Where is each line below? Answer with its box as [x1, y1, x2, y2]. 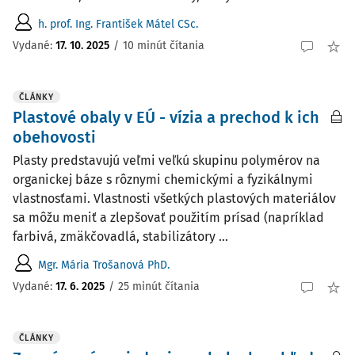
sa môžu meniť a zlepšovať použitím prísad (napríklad [13, 210, 324, 225]
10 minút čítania [123, 38, 204, 52]
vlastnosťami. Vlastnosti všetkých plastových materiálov [13, 191, 336, 206]
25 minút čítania [118, 279, 200, 293]
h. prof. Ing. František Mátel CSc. [38, 17, 198, 31]
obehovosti [13, 128, 96, 147]
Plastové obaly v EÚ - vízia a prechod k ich [13, 108, 319, 127]
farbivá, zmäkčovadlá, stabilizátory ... [13, 229, 228, 244]
